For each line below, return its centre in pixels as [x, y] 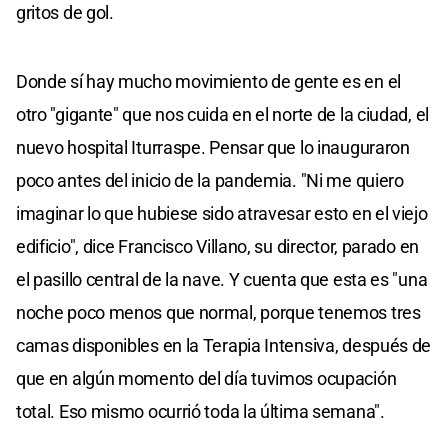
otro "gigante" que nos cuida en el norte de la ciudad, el [222, 114]
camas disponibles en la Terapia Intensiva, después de [224, 345]
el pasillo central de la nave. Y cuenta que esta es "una [222, 279]
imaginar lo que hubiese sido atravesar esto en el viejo [222, 213]
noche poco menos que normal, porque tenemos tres [218, 312]
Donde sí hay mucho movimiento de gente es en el [208, 81]
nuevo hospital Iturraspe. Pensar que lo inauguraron [213, 147]
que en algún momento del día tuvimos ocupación [206, 378]
